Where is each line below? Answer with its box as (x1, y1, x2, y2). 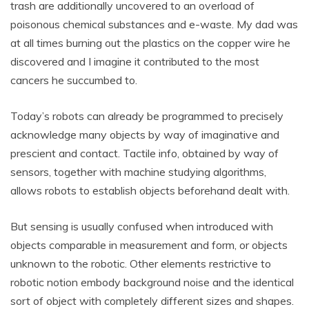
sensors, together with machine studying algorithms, (10, 164, 266, 179)
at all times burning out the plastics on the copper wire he (10, 35, 290, 50)
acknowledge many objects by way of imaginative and (10, 127, 279, 141)
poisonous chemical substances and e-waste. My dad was (10, 17, 298, 31)
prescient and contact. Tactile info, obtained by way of (10, 146, 279, 160)
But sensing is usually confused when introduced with (10, 219, 273, 233)
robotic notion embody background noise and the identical (10, 275, 294, 289)
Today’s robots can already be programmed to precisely (10, 108, 283, 123)
